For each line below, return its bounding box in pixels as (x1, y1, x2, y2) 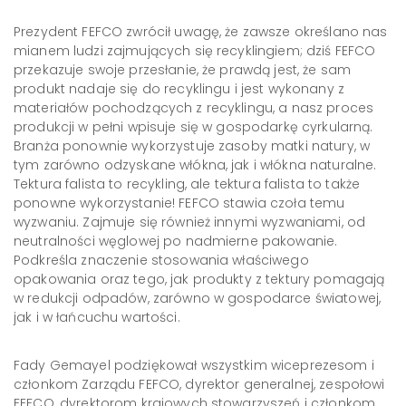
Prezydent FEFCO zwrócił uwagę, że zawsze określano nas (14, 23, 388, 41)
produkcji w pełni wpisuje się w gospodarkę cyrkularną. (14, 118, 373, 136)
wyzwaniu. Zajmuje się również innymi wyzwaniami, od (14, 213, 366, 231)
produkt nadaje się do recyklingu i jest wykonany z (14, 80, 344, 98)
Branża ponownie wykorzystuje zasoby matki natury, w (14, 137, 371, 155)
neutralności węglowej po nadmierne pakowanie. (14, 232, 338, 250)
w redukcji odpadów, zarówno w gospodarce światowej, (14, 289, 382, 307)
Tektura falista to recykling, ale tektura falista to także (14, 175, 361, 193)
